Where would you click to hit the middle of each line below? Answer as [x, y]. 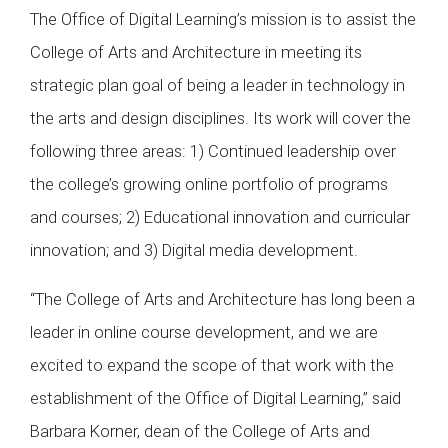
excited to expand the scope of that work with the [212, 365]
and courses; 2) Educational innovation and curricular [220, 216]
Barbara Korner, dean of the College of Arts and [200, 431]
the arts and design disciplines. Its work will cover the [220, 117]
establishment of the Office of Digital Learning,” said [215, 398]
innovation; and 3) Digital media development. [194, 249]
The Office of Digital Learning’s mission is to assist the [223, 18]
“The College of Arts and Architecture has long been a [222, 299]
